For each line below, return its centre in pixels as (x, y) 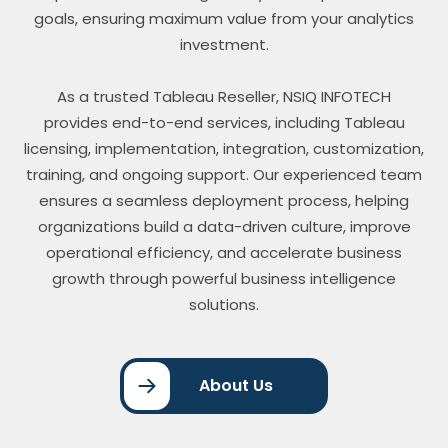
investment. (224, 45)
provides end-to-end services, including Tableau (224, 123)
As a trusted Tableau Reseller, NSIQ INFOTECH (224, 97)
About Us (236, 386)
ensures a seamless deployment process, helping (224, 201)
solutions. (224, 305)
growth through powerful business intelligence (224, 279)
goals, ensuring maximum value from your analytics (224, 19)
